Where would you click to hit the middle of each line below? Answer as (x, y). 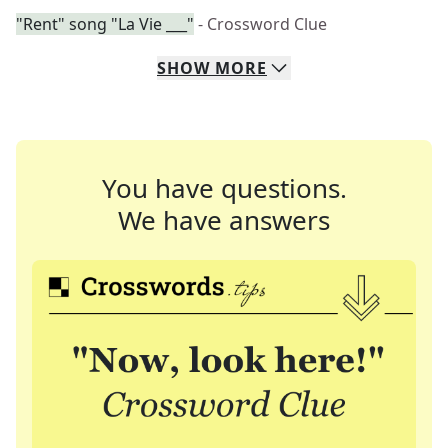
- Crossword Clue (262, 24)
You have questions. (224, 188)
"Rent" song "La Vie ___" (105, 24)
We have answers (224, 220)
